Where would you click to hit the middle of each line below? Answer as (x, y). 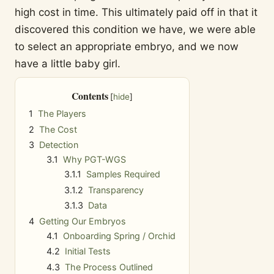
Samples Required (123, 174)
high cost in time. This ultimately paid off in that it (136, 12)
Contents (90, 96)
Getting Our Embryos (83, 221)
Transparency (116, 190)
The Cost (58, 129)
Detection (59, 145)
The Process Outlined (109, 267)
